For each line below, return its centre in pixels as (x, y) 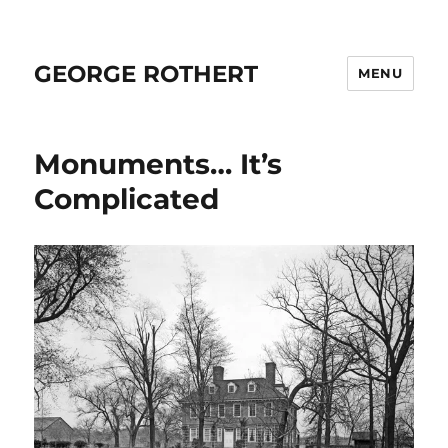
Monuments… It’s (158, 164)
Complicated (127, 199)
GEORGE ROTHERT (146, 73)
